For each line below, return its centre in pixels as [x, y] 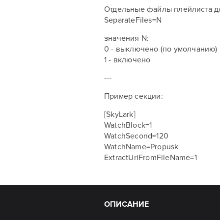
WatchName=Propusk [141, 147]
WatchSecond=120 [136, 136]
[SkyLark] [120, 114]
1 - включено [127, 60]
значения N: [127, 38]
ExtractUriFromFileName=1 [151, 158]
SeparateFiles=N [133, 20]
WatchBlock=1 [128, 125]
